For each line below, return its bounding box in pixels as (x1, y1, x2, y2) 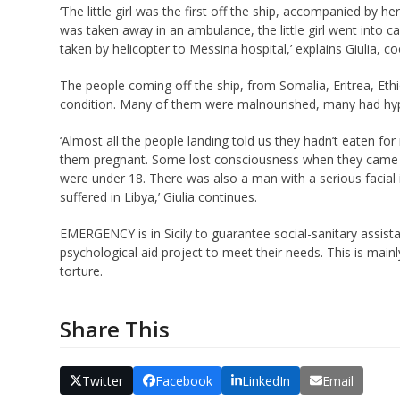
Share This (60, 314, 171, 345)
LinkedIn (242, 371, 291, 389)
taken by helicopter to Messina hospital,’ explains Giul (60, 40, 368, 58)
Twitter (81, 371, 123, 389)
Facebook (154, 371, 212, 389)
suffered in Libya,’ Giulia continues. (60, 188, 258, 206)
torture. (60, 262, 104, 280)
